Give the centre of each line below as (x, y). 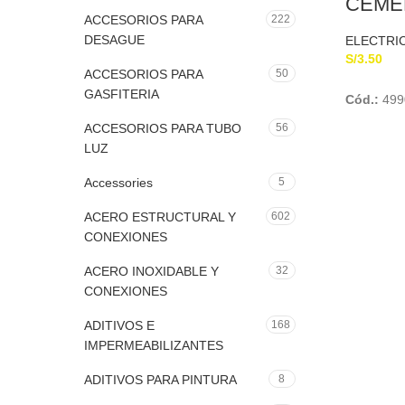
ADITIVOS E (119, 325)
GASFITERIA (122, 94)
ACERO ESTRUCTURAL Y (160, 217)
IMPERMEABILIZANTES (154, 345)
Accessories (118, 183)
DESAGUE (114, 40)
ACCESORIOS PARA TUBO (163, 128)
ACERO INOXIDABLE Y (151, 271)
